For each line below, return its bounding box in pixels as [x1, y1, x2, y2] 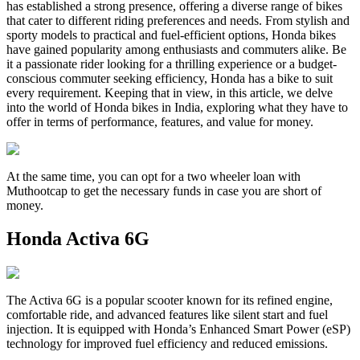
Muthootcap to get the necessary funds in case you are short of [6, 183, 321, 198]
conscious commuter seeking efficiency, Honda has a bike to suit [6, 71, 333, 85]
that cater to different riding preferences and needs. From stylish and [6, 13, 350, 27]
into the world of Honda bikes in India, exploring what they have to [6, 100, 348, 114]
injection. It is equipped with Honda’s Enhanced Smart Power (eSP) [6, 322, 350, 337]
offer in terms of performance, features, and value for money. [6, 114, 313, 129]
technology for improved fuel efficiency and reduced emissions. [6, 337, 328, 351]
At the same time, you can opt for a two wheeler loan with [6, 169, 301, 183]
